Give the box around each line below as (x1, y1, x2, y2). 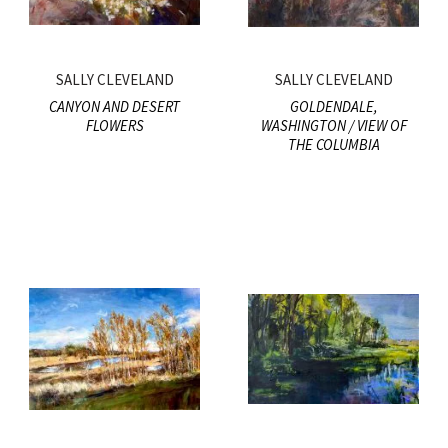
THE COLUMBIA (287, 135, 380, 155)
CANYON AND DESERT (49, 97, 180, 117)
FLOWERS (85, 116, 144, 136)
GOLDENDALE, (289, 97, 378, 117)
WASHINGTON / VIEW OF (260, 116, 407, 136)
